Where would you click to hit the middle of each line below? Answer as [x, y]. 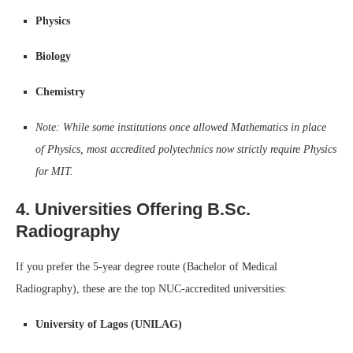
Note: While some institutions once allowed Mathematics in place [181, 127]
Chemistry [60, 91]
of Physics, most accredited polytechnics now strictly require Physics [186, 149]
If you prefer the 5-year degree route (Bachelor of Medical [147, 266]
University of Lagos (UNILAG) [109, 324]
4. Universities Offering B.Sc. [133, 209]
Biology [53, 56]
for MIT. [54, 171]
